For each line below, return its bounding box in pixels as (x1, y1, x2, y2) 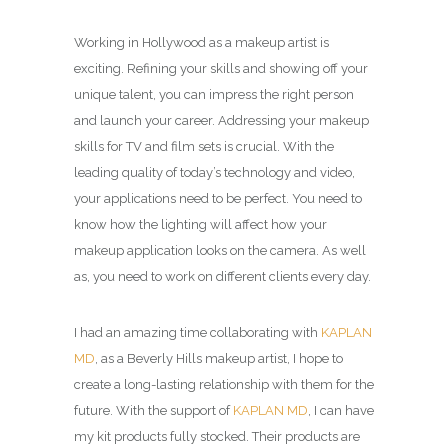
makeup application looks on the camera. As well (74, 242, 366, 258)
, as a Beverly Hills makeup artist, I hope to (95, 350, 343, 366)
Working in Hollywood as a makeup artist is (74, 34, 329, 50)
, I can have (308, 402, 374, 418)
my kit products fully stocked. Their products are (74, 428, 360, 444)
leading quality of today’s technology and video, (74, 164, 355, 180)
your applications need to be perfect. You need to (74, 190, 362, 206)
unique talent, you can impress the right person (74, 86, 354, 102)
